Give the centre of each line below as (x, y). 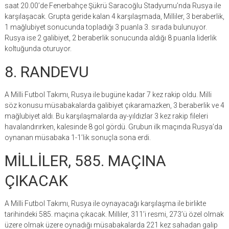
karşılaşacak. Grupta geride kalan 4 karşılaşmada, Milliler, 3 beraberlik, (114, 16)
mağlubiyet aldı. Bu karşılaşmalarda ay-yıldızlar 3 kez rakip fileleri (106, 116)
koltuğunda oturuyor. (38, 49)
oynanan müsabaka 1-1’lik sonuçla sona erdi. (77, 138)
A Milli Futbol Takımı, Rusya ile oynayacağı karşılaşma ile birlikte (105, 203)
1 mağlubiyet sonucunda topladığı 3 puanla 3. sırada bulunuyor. (106, 27)
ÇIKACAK (36, 181)
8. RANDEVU (47, 72)
